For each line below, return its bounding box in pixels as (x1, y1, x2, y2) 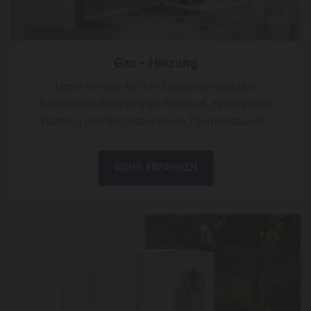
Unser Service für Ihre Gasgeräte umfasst (56, 79, 255, 93)
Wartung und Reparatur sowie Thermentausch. (40, 114, 271, 128)
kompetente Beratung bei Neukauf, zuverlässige (39, 96, 272, 110)
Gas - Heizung (113, 54, 198, 71)
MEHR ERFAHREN (113, 160, 198, 174)
